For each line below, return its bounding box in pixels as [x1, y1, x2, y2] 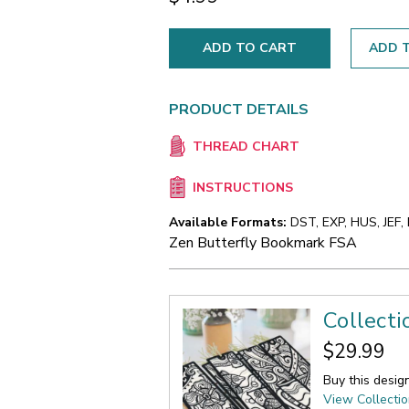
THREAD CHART [192, 138, 299, 156]
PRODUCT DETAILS [169, 99, 309, 120]
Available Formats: [169, 213, 287, 231]
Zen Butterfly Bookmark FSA [169, 232, 357, 253]
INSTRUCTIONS [192, 179, 293, 197]
